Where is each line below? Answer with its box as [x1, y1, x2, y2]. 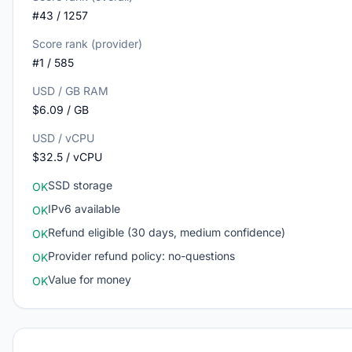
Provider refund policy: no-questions [48, 249, 235, 262]
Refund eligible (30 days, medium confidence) [48, 225, 285, 239]
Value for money [48, 273, 131, 286]
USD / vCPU [32, 131, 94, 145]
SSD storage [48, 178, 112, 192]
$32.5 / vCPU [32, 150, 102, 163]
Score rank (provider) [32, 37, 142, 50]
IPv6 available [48, 202, 120, 215]
